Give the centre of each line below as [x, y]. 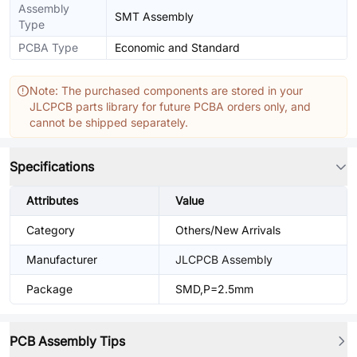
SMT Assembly [154, 16]
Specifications [52, 167]
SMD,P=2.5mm [214, 289]
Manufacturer [62, 259]
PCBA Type [48, 47]
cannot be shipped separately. [109, 122]
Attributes [52, 200]
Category [51, 230]
